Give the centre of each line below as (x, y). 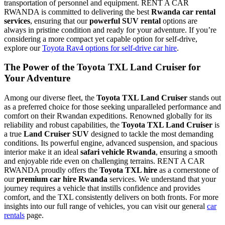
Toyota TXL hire (128, 170)
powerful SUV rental (125, 21)
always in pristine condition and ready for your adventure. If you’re (110, 30)
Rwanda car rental (183, 12)
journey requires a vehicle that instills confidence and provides (102, 188)
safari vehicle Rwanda (118, 152)
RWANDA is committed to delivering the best (78, 12)
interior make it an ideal (42, 152)
